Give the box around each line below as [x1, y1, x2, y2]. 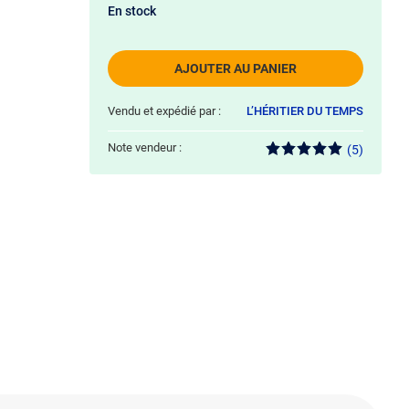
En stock [108, 4, 156, 18]
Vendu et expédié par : [108, 104, 221, 118]
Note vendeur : [108, 141, 182, 154]
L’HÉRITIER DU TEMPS [246, 104, 363, 118]
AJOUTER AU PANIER [174, 61, 297, 76]
